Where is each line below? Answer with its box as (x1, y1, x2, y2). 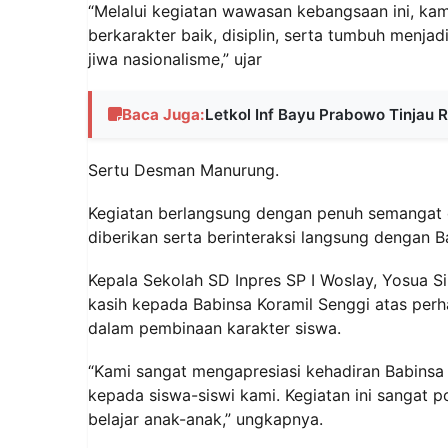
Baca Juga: (122, 104, 205, 124)
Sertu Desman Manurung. (88, 159, 279, 180)
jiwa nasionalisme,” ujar (88, 48, 262, 69)
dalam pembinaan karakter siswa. (88, 317, 341, 338)
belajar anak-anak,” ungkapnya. (88, 409, 323, 430)
